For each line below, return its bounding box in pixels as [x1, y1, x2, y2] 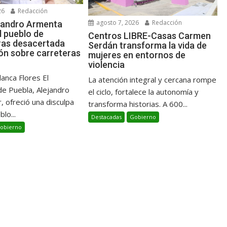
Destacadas [91, 113, 122, 121]
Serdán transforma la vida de [88, 40, 207, 51]
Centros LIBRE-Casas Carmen [88, 30, 211, 42]
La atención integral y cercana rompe [88, 74, 217, 85]
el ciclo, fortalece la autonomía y [88, 87, 199, 97]
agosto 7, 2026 [95, 18, 139, 27]
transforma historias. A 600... [88, 99, 188, 109]
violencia [88, 59, 125, 70]
